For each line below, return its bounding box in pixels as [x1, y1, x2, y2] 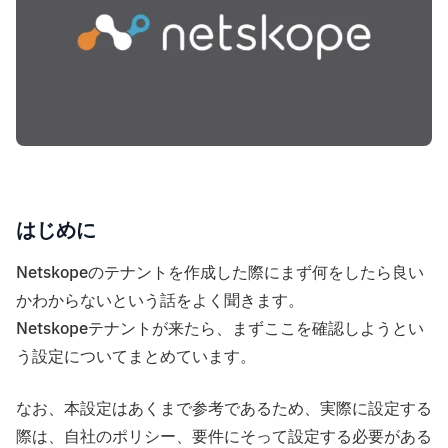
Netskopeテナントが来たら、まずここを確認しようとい [16, 317, 424, 342]
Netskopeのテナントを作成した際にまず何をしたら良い [16, 261, 424, 286]
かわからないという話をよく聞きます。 [16, 289, 304, 314]
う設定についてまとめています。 [16, 345, 256, 370]
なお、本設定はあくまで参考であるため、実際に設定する [16, 397, 432, 422]
